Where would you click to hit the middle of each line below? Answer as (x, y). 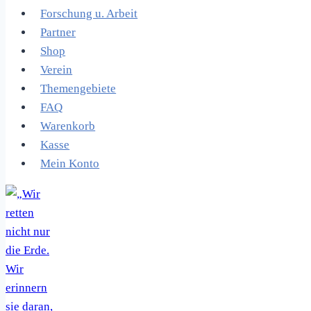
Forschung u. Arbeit (89, 14)
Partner (58, 32)
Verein (57, 70)
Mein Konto (70, 163)
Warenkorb (68, 126)
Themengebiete (78, 89)
